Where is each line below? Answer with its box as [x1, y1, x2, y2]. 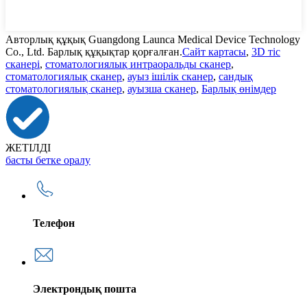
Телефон [33, 217, 75, 229]
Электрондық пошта [33, 283, 136, 295]
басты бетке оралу [5, 154, 90, 167]
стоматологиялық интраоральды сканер [45, 58, 231, 71]
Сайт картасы [182, 46, 246, 58]
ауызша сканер [127, 83, 196, 95]
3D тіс [251, 46, 280, 58]
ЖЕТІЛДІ [5, 142, 51, 154]
